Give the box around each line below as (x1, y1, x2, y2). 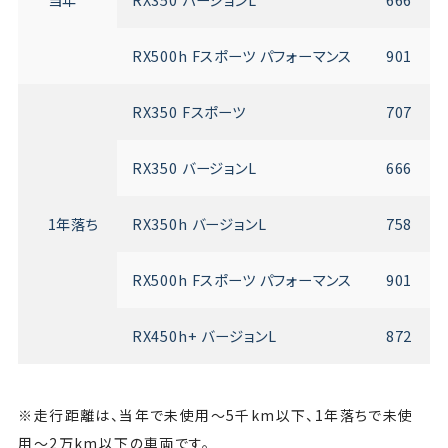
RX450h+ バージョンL (131, 324, 281, 346)
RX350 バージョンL (131, 156, 261, 178)
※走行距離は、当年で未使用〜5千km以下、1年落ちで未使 (18, 404, 414, 425)
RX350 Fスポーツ (131, 100, 250, 122)
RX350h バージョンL (131, 212, 271, 234)
